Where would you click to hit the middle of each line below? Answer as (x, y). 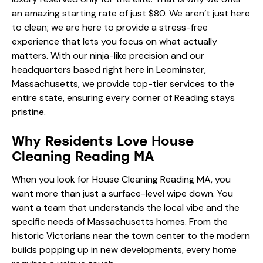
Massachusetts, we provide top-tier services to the (123, 83)
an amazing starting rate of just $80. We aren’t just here (131, 13)
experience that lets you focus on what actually (114, 41)
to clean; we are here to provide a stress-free (110, 27)
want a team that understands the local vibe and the (126, 207)
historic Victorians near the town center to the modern (131, 235)
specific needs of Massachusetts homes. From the (120, 221)
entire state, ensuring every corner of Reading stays (123, 97)
